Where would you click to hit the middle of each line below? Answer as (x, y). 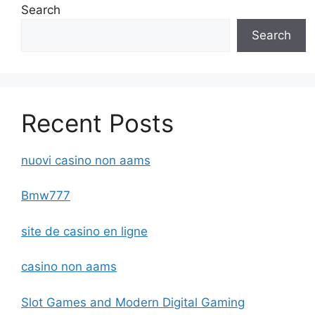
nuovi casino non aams (86, 160)
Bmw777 (46, 195)
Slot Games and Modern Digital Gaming (133, 302)
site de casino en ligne (84, 231)
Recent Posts (97, 123)
